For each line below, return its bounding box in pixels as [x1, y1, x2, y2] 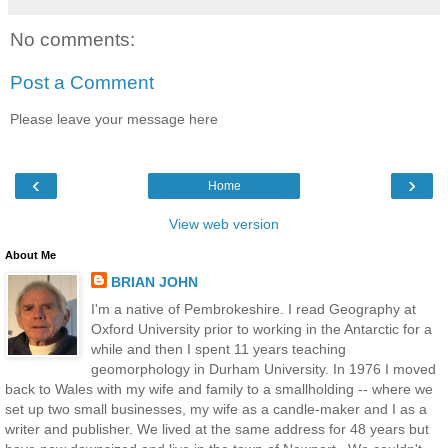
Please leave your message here [10, 110, 218, 127]
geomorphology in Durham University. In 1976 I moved [90, 361, 436, 378]
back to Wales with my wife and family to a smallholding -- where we [5, 381, 433, 398]
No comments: [10, 28, 135, 50]
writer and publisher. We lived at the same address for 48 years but [5, 421, 429, 438]
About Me [5, 249, 56, 262]
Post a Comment [10, 72, 154, 94]
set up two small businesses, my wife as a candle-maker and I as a [5, 401, 427, 418]
